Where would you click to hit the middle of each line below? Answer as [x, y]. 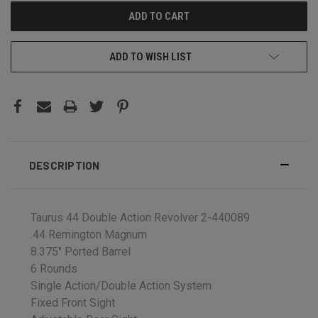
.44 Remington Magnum [89, 234]
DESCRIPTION [64, 165]
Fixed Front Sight [73, 302]
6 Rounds [54, 268]
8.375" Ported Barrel [81, 251]
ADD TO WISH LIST [150, 56]
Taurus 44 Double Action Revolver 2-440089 [140, 217]
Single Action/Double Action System [121, 285]
